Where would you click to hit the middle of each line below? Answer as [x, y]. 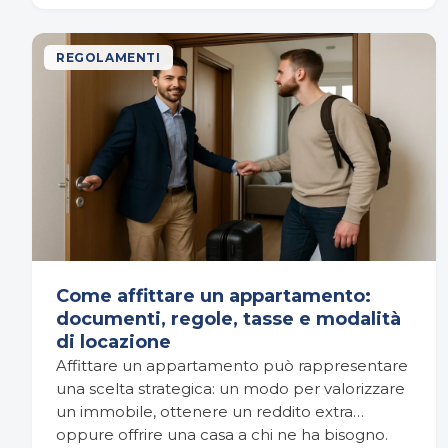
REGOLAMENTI [108, 58]
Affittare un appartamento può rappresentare [232, 365]
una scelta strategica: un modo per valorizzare [230, 388]
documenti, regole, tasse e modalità [228, 318]
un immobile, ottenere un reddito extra [204, 411]
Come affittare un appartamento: [213, 295]
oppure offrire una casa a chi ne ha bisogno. [222, 434]
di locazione [113, 341]
